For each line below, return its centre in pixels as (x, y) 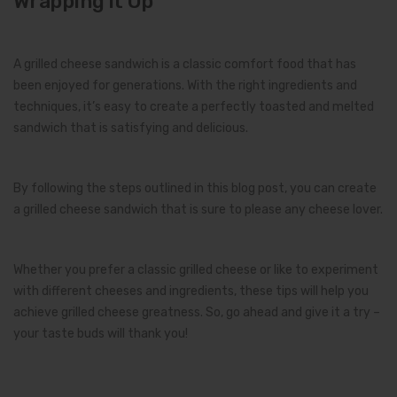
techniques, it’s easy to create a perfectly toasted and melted (194, 106)
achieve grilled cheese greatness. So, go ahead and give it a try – (197, 312)
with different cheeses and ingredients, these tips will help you (191, 291)
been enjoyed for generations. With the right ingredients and (185, 85)
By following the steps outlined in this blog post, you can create (195, 188)
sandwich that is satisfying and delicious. (131, 128)
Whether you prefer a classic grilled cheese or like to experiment (196, 269)
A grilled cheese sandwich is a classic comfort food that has (185, 64)
